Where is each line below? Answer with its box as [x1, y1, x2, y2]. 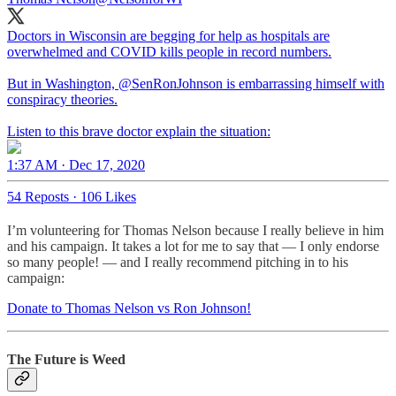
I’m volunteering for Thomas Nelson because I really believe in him [7, 223, 384, 239]
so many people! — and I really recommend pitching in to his [7, 255, 348, 270]
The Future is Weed [7, 351, 126, 367]
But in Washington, [7, 76, 118, 92]
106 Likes [80, 189, 136, 205]
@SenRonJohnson [118, 76, 223, 92]
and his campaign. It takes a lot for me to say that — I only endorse [7, 239, 379, 255]
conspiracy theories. [7, 92, 118, 108]
